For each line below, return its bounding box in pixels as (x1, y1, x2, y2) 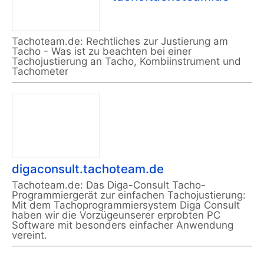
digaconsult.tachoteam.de (12, 161, 164, 177)
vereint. (12, 229, 47, 242)
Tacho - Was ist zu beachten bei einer (12, 45, 192, 58)
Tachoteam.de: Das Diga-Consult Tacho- (12, 179, 206, 192)
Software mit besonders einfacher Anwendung (12, 219, 233, 232)
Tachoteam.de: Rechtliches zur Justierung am (12, 35, 228, 48)
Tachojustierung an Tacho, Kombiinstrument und (12, 55, 241, 68)
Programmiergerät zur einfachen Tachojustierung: (12, 189, 246, 202)
